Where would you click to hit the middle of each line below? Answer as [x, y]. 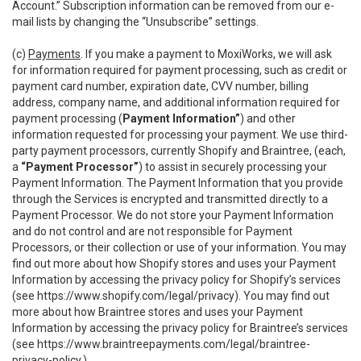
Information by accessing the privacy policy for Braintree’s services [180, 328]
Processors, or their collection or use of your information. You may [179, 247]
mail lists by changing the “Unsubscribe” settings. [135, 22]
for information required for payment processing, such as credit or [180, 70]
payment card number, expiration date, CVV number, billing [160, 86]
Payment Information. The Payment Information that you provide [178, 183]
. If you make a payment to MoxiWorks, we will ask [206, 54]
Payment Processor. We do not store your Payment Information [173, 215]
